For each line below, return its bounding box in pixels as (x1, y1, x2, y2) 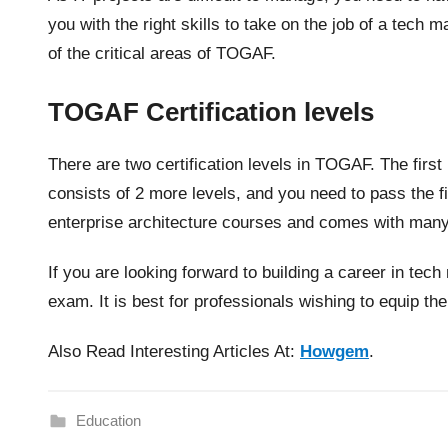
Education (75, 412, 141, 430)
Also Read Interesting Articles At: (48, 342, 300, 362)
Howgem (300, 342, 369, 362)
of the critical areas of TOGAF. (48, 44, 276, 64)
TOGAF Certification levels (48, 97, 374, 128)
